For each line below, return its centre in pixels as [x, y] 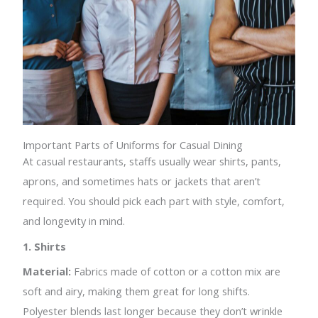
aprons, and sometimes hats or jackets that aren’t [142, 181]
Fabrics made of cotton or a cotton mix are [176, 272]
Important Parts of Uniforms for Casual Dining [133, 145]
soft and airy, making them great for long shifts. [137, 291]
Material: [47, 272]
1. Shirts [45, 246]
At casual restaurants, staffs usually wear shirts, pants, [152, 161]
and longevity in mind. [74, 221]
